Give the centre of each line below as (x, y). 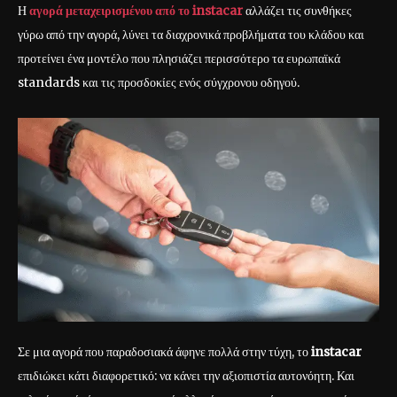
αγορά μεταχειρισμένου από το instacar (136, 11)
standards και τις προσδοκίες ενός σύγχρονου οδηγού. (159, 83)
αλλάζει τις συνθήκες (299, 11)
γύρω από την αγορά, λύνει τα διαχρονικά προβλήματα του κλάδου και (191, 35)
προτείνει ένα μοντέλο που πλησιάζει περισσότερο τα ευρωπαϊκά (179, 59)
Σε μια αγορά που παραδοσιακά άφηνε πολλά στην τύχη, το (164, 351)
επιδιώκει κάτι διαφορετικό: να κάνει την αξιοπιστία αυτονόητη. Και (186, 375)
